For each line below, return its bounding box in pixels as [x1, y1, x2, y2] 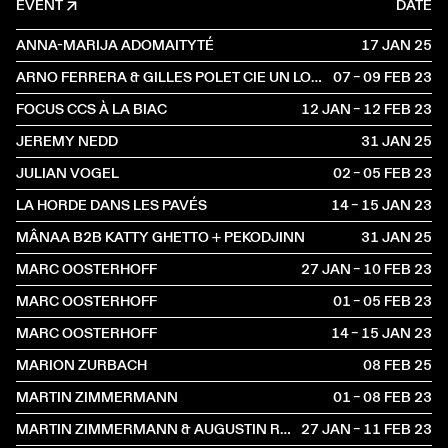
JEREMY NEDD [16, 131, 118, 151]
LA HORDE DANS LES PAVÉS [16, 195, 207, 215]
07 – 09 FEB [333, 67, 412, 87]
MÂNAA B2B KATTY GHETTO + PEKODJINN [16, 227, 305, 247]
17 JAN [361, 35, 412, 55]
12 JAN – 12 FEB [301, 99, 412, 119]
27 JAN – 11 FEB [301, 419, 412, 439]
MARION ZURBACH [16, 355, 147, 375]
